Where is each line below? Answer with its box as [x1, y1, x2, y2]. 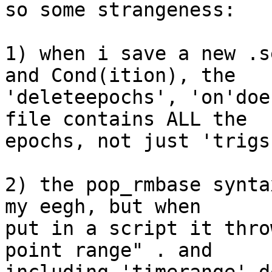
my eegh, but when [5, 195, 224, 218]
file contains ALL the [5, 108, 270, 131]
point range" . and [5, 239, 236, 262]
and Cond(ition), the [5, 64, 259, 87]
